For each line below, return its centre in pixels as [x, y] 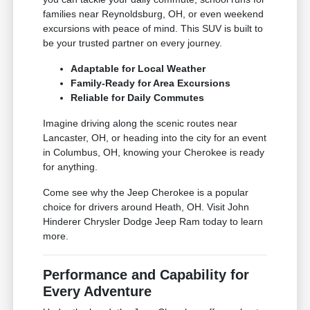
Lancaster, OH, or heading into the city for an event [155, 138]
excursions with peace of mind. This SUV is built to [153, 29]
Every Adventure [98, 292]
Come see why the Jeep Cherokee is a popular [146, 193]
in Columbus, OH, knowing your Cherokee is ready [154, 153]
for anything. [71, 167]
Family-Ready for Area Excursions [151, 83]
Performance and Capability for [146, 275]
